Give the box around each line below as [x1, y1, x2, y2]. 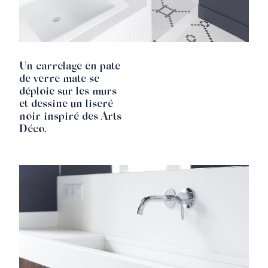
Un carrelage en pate [19, 62, 120, 73]
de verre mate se [19, 74, 99, 86]
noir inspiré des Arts [19, 112, 121, 123]
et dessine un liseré [19, 99, 113, 111]
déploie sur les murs [19, 87, 117, 98]
